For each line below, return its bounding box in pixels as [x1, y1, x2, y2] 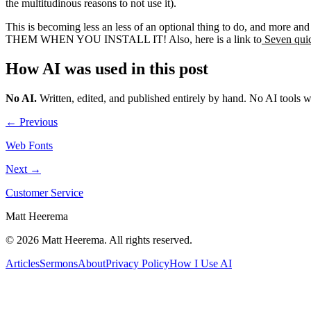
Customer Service [6, 186, 83, 199]
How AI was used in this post [6, 59, 208, 78]
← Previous [6, 115, 58, 128]
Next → [6, 162, 41, 175]
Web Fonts [6, 139, 53, 151]
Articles [6, 257, 40, 269]
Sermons [40, 257, 78, 269]
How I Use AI [169, 257, 232, 269]
